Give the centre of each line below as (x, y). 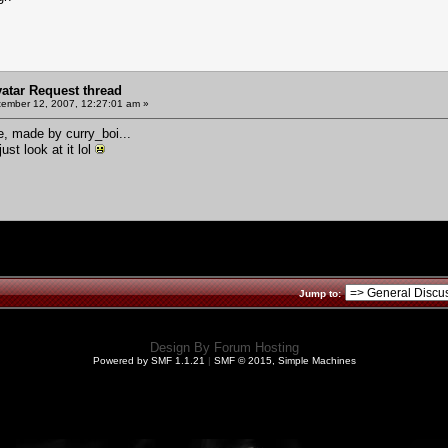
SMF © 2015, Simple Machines (284, 361)
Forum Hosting (256, 348)
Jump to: (320, 293)
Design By (181, 348)
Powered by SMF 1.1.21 (148, 361)
